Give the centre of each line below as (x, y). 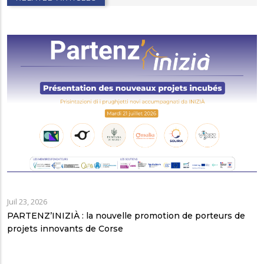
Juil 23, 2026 (27, 201)
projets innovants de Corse (65, 228)
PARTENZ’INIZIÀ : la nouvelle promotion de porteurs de (126, 215)
